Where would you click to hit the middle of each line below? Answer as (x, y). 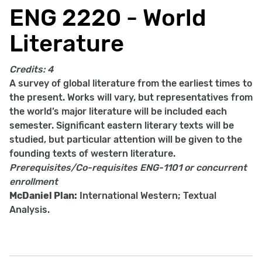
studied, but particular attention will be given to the (126, 139)
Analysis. (30, 210)
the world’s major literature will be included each (118, 111)
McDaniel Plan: (43, 196)
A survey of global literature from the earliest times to (131, 83)
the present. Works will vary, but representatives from (131, 97)
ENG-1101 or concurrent (193, 168)
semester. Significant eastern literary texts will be (122, 125)
